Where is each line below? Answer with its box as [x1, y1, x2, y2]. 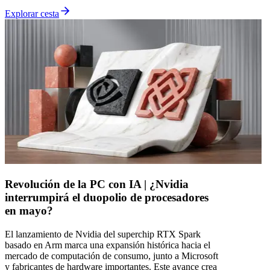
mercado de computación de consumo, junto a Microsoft [5, 250, 218, 261]
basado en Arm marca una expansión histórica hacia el [5, 239, 210, 250]
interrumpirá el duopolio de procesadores [5, 190, 209, 204]
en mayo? [5, 204, 53, 217]
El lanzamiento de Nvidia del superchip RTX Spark [5, 228, 201, 239]
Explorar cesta [5, 8, 59, 19]
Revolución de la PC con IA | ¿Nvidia [5, 177, 189, 190]
